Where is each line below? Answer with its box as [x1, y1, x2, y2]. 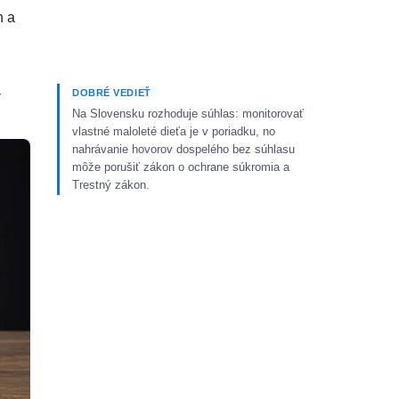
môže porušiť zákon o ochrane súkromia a [72, 159, 289, 174]
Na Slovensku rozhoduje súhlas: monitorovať [72, 106, 304, 120]
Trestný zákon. [72, 177, 150, 191]
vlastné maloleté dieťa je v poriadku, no [72, 124, 275, 138]
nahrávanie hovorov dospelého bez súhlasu [72, 142, 295, 156]
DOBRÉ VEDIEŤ [72, 86, 151, 98]
